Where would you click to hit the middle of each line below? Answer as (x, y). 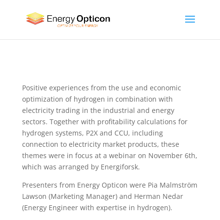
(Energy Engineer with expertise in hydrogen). (97, 207)
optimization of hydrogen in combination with (97, 99)
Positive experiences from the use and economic (101, 88)
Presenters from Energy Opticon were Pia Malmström (110, 185)
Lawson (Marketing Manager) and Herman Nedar (102, 196)
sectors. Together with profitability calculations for (105, 122)
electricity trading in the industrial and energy (98, 110)
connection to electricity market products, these (100, 144)
